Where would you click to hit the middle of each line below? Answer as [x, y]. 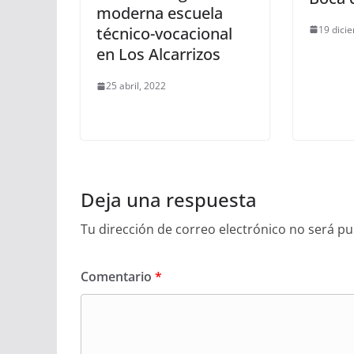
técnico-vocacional [164, 34]
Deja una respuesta [169, 200]
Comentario [118, 277]
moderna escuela [160, 13]
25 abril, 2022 [136, 86]
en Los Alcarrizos [158, 55]
